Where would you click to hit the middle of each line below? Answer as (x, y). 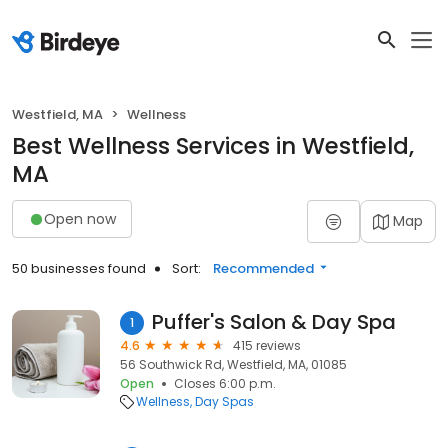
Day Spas (224, 401)
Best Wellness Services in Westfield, (213, 146)
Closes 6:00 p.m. (225, 383)
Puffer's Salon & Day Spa (274, 322)
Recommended (263, 268)
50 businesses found (79, 268)
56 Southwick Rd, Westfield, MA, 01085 (233, 364)
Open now (80, 218)
